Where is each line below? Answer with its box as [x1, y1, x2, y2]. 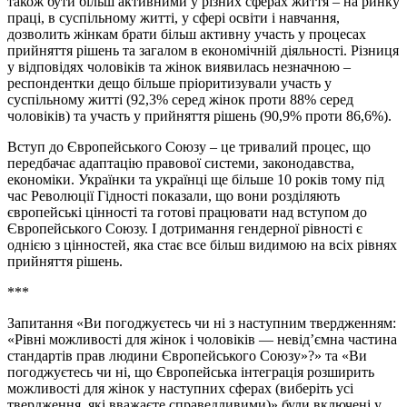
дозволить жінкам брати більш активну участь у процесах [7, 25, 366, 42]
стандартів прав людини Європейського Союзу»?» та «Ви [7, 347, 367, 363]
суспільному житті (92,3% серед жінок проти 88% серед [7, 91, 353, 107]
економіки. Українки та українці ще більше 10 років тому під [7, 171, 384, 187]
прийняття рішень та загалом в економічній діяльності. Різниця [7, 42, 399, 58]
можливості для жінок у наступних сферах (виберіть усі [7, 380, 353, 396]
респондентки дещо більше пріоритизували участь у [7, 74, 332, 91]
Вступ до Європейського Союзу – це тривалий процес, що [7, 138, 371, 154]
